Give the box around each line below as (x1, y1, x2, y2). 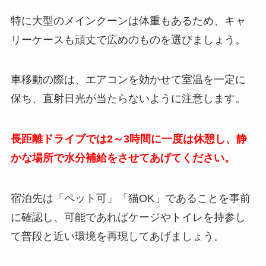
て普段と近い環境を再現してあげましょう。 (10, 230, 224, 243)
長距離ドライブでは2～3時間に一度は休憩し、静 (10, 133, 247, 145)
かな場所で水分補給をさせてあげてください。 (10, 152, 235, 164)
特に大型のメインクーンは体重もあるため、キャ (10, 14, 246, 27)
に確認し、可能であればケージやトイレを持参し (10, 211, 246, 224)
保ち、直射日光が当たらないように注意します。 (10, 93, 246, 105)
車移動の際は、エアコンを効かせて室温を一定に (10, 74, 246, 86)
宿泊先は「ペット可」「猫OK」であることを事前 (10, 192, 251, 205)
